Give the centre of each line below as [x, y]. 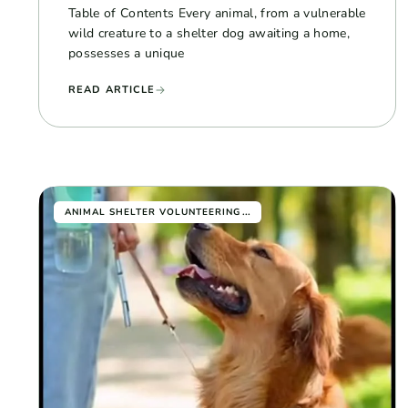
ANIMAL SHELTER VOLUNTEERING [153, 212]
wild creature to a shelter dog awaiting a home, [209, 33]
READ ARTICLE [112, 89]
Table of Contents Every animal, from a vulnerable [217, 13]
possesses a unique [127, 53]
